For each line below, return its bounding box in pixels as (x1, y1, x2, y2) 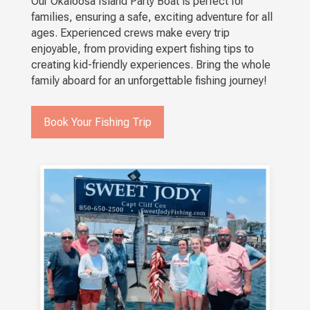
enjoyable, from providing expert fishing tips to (30, 42, 254, 55)
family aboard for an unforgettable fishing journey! (30, 73, 267, 87)
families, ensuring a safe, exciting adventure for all (30, 10, 273, 24)
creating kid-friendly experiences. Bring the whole (30, 57, 271, 71)
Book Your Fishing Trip (43, 115, 152, 129)
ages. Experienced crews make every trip (30, 26, 230, 39)
